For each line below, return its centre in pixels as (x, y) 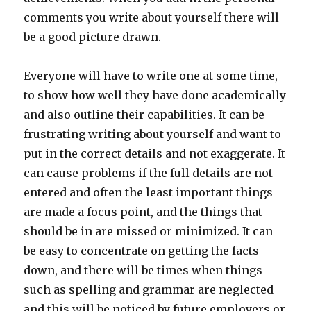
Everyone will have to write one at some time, (151, 76)
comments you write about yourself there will (152, 17)
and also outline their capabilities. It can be (144, 115)
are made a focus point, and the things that (143, 212)
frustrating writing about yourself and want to (153, 134)
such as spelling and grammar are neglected (149, 289)
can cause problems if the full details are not (149, 173)
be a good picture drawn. (93, 37)
